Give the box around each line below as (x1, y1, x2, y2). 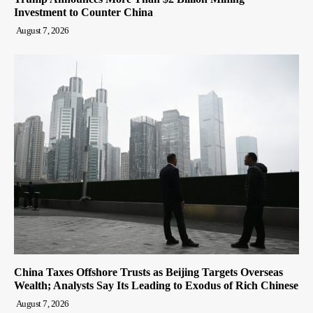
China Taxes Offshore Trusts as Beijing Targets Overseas (14, 265, 283, 278)
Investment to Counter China (14, 6, 153, 19)
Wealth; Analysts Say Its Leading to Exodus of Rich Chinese (14, 279, 298, 291)
